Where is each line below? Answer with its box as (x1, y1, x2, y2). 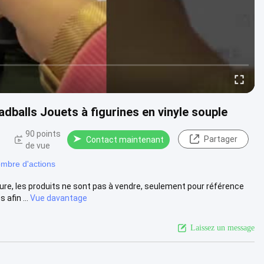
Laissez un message (190, 223, 255, 232)
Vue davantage (30, 193, 87, 203)
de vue (25, 140, 51, 150)
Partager (203, 134, 237, 144)
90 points (25, 128, 61, 138)
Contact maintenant (86, 135, 164, 144)
